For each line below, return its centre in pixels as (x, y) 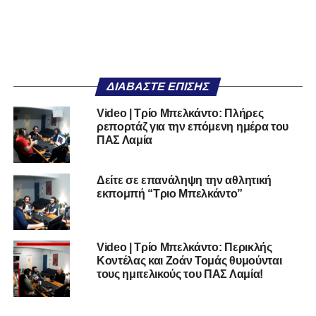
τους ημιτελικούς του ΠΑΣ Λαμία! (180, 274)
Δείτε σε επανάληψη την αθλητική (184, 181)
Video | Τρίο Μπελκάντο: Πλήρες (180, 114)
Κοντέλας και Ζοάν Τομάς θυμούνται (189, 261)
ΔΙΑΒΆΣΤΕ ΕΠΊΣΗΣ (158, 87)
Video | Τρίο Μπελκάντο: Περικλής (184, 248)
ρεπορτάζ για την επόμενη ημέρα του (192, 127)
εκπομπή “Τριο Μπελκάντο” (170, 194)
